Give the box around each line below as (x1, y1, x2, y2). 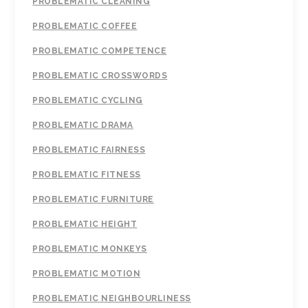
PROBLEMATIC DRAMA (32, 120, 133, 131)
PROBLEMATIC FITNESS (32, 170, 141, 180)
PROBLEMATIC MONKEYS (32, 244, 147, 254)
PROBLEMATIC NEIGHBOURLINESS (32, 294, 191, 304)
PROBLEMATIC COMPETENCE (32, 46, 167, 56)
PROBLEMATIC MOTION (32, 269, 141, 279)
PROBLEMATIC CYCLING (32, 96, 143, 106)
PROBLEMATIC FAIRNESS (32, 145, 146, 155)
